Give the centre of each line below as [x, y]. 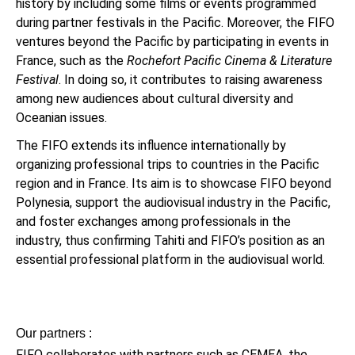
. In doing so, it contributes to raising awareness [191, 80]
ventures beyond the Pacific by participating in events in [172, 42]
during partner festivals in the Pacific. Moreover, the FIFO [175, 23]
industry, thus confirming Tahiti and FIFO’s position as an [170, 241]
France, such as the [70, 61]
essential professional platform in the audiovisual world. [170, 260]
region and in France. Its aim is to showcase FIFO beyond [174, 184]
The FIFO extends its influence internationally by [151, 146]
